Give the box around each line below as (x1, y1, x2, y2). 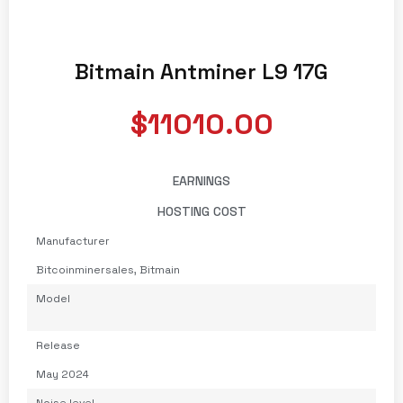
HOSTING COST (157, 203, 246, 220)
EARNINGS (173, 173, 230, 190)
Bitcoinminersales (36, 263, 134, 278)
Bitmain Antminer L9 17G (75, 58, 328, 86)
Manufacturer (36, 234, 110, 249)
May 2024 (36, 367, 89, 382)
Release (36, 338, 80, 354)
